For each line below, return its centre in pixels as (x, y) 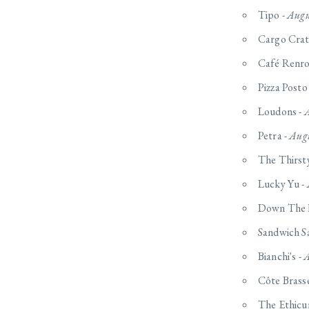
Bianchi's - (281, 257)
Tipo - (273, 15)
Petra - (274, 136)
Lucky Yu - (282, 184)
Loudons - (281, 112)
